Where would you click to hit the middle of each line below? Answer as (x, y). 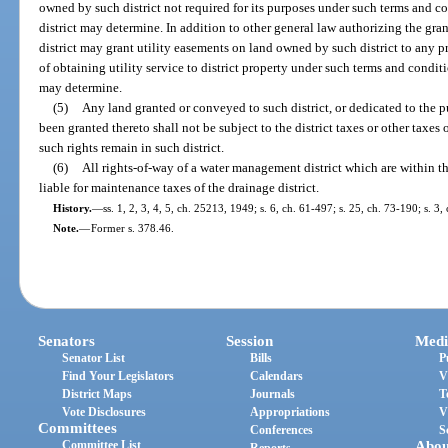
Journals (273, 394)
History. (72, 207)
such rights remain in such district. (132, 147)
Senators (67, 341)
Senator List (94, 358)
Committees (78, 428)
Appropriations (290, 412)
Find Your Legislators (118, 376)
